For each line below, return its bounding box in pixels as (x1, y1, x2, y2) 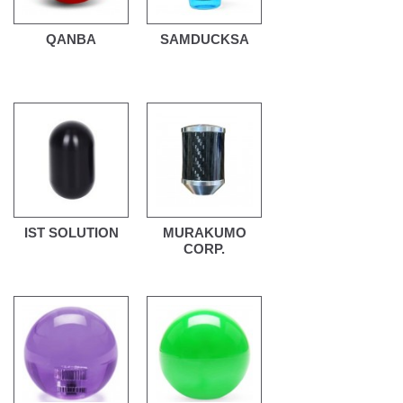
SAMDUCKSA (159, 31, 249, 47)
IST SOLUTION (23, 225, 119, 240)
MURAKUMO (162, 225, 246, 240)
